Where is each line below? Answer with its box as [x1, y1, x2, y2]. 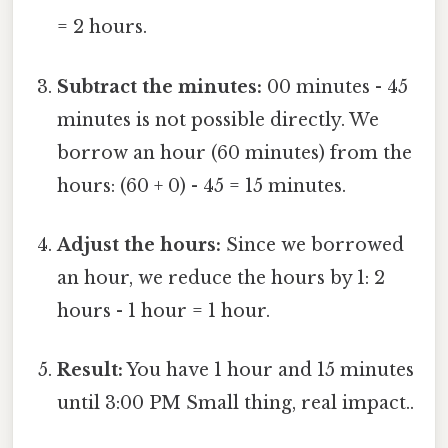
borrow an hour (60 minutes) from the [57, 141, 413, 164]
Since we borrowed [221, 233, 405, 256]
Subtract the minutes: [57, 75, 263, 98]
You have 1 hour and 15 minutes [123, 359, 415, 382]
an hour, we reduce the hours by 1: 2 [57, 266, 386, 289]
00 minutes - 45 [262, 75, 409, 98]
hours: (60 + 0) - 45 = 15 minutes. [57, 174, 347, 197]
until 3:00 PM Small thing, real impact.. [57, 392, 415, 415]
